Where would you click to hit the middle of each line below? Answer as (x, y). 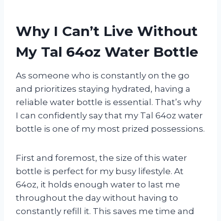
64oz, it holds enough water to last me (98, 184)
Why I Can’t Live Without (107, 31)
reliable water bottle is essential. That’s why (109, 102)
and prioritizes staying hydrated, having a (103, 89)
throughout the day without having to (97, 198)
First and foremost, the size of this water (101, 158)
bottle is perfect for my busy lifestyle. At (100, 171)
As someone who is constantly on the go (103, 75)
